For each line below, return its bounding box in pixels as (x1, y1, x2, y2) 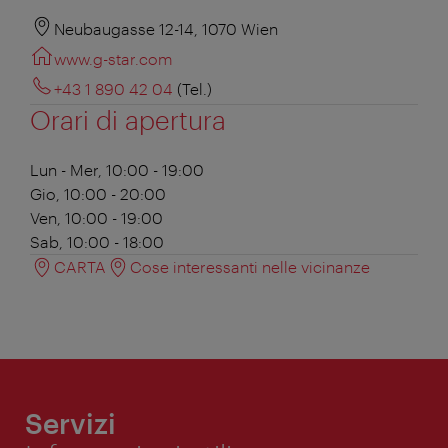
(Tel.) (177, 78, 212, 98)
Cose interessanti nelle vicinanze (130, 256, 370, 276)
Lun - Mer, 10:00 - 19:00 (30, 159, 204, 179)
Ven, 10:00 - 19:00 (30, 207, 163, 227)
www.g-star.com (54, 48, 173, 68)
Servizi (25, 406, 116, 439)
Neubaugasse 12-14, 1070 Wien (54, 18, 278, 38)
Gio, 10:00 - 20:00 (30, 183, 166, 203)
